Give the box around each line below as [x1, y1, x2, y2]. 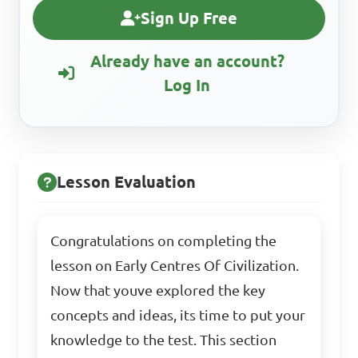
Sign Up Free [141, 9, 237, 27]
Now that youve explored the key [50, 283, 266, 298]
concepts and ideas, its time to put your [50, 308, 306, 323]
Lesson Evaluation [57, 173, 197, 191]
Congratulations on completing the [50, 233, 277, 249]
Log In [164, 76, 210, 94]
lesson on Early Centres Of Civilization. [50, 258, 300, 273]
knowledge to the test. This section [50, 332, 277, 348]
